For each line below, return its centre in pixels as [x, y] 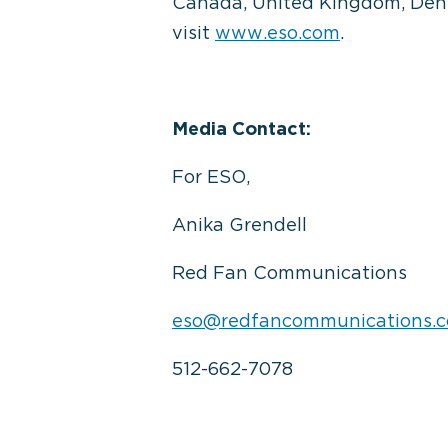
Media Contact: [241, 128]
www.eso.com [277, 32]
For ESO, [213, 176]
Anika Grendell [239, 224]
